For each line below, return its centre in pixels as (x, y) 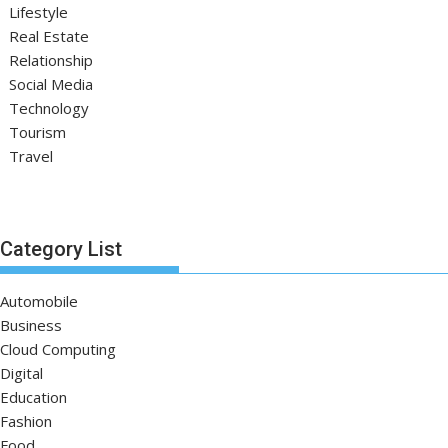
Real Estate (49, 36)
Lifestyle (39, 12)
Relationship (51, 60)
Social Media (51, 84)
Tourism (38, 132)
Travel (31, 156)
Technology (49, 108)
